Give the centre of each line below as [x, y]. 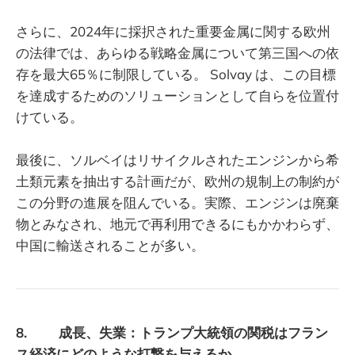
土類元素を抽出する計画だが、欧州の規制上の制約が [177, 181]
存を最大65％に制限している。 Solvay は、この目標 [176, 74]
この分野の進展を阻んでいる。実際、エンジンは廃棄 [177, 203]
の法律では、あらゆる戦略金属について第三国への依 [177, 53]
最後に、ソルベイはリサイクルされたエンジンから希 [177, 160]
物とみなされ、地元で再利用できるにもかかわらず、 [177, 224]
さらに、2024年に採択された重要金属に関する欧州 [173, 32]
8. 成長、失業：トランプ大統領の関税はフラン [172, 332]
